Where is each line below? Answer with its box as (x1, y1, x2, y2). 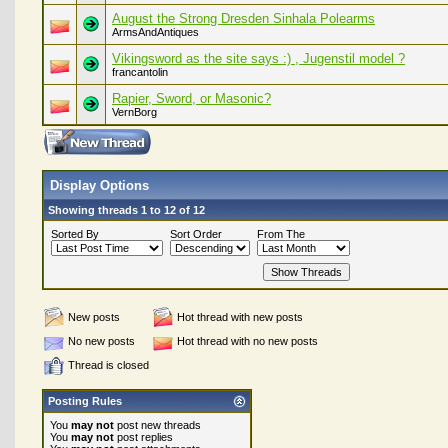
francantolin (112, 66, 168, 78)
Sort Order (170, 228, 222, 240)
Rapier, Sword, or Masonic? (112, 91, 271, 106)
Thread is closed (68, 359, 149, 371)
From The (257, 228, 305, 240)
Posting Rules (48, 395, 122, 407)
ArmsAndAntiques (112, 26, 199, 38)
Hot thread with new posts (177, 311, 303, 323)
